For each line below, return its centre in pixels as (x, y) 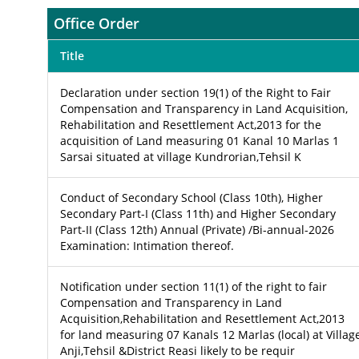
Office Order (96, 23)
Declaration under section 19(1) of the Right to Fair (195, 92)
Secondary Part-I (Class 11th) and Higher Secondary (198, 213)
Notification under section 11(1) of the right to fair (193, 286)
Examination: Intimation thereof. (147, 245)
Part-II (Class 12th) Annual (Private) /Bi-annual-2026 (197, 229)
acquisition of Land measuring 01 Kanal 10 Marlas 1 (199, 140)
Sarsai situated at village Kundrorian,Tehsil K (180, 156)
